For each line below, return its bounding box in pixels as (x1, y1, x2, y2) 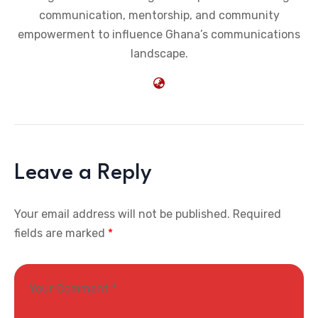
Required (233, 207, 281, 221)
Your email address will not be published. (14, 207, 230, 221)
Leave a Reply (14, 163, 152, 185)
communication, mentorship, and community (38, 9, 280, 23)
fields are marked (14, 226, 108, 241)
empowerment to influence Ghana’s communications (18, 28, 300, 42)
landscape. (130, 47, 188, 61)
